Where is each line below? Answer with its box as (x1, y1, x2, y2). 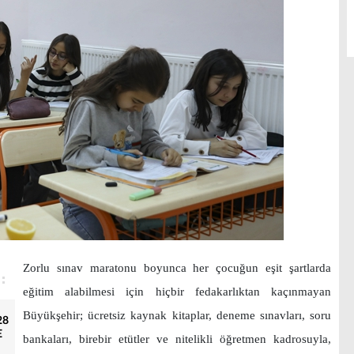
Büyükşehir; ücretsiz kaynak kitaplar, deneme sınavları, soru (23, 309, 331, 322)
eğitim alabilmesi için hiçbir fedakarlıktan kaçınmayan (23, 285, 331, 298)
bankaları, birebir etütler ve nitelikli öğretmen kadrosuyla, (23, 333, 331, 345)
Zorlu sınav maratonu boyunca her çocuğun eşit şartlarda (23, 262, 331, 274)
